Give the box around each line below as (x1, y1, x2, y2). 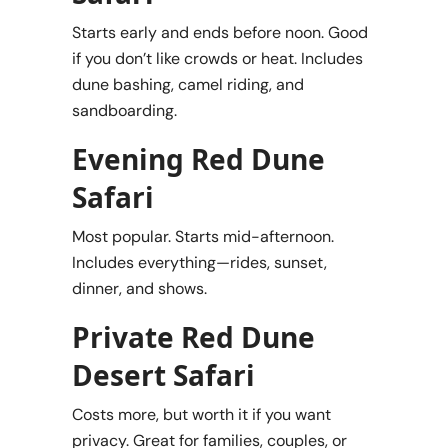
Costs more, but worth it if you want (72, 403, 331, 425)
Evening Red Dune (72, 139, 325, 178)
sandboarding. (72, 99, 177, 121)
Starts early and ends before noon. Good (72, 21, 368, 43)
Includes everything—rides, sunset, (72, 251, 327, 273)
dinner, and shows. (72, 277, 207, 299)
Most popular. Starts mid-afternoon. (72, 225, 334, 247)
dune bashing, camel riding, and (72, 73, 304, 95)
